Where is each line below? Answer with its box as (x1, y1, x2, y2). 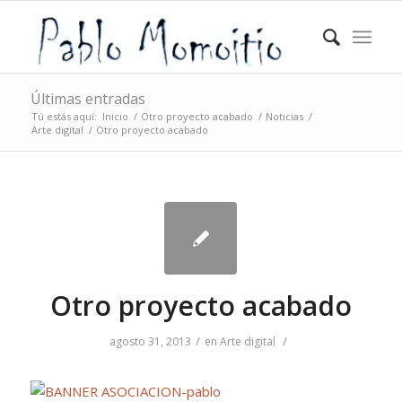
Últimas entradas (30, 89, 145, 109)
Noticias (265, 109, 303, 123)
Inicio (101, 109, 128, 123)
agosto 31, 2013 (109, 334, 192, 349)
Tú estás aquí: (31, 109, 97, 123)
